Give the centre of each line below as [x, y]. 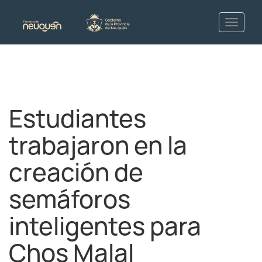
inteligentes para [105, 226]
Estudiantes [77, 119]
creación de [76, 173]
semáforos [70, 199]
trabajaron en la [98, 146]
